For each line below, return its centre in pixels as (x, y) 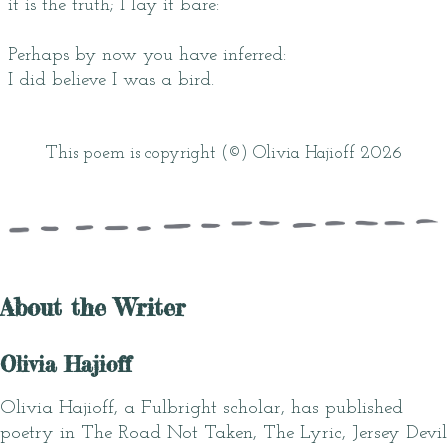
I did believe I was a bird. (111, 80)
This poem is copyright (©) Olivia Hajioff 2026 (224, 153)
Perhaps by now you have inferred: (147, 55)
